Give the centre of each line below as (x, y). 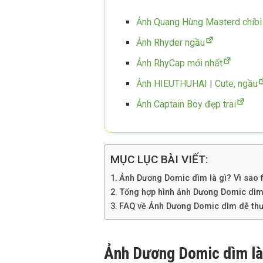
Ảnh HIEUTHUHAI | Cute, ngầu (197, 83)
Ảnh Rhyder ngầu (171, 42)
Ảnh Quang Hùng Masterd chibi (199, 22)
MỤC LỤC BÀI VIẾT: (159, 160)
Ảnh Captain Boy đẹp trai (186, 104)
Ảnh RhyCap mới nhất (179, 63)
